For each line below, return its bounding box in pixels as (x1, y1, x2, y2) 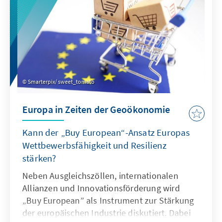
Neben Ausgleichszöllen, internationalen (22, 170, 178, 182)
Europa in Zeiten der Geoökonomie (22, 103, 170, 116)
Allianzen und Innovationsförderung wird (22, 182, 180, 194)
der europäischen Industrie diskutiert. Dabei (22, 207, 191, 219)
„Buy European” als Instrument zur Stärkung (22, 195, 194, 207)
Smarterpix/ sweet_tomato (28, 78, 95, 86)
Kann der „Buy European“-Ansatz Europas (22, 126, 190, 139)
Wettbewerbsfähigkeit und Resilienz (22, 139, 166, 152)
